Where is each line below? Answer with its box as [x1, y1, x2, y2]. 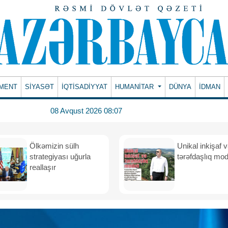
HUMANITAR [115, 83, 156, 91]
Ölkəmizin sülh [30, 141, 79, 150]
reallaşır [30, 163, 60, 172]
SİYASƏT [25, 83, 54, 91]
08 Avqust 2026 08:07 [50, 106, 122, 115]
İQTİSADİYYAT [62, 83, 108, 91]
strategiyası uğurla [30, 152, 91, 161]
